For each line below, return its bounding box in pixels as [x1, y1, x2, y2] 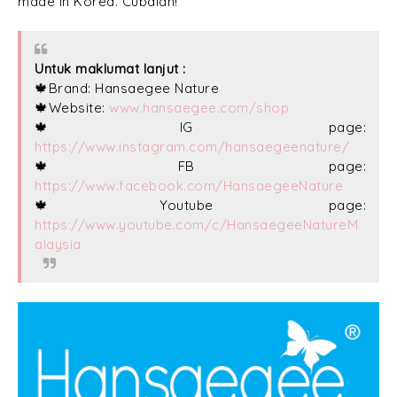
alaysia [35, 236, 82, 253]
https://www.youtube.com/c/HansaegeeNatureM [35, 216, 358, 234]
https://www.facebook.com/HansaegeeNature [35, 177, 343, 195]
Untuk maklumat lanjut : [35, 60, 186, 78]
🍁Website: [35, 99, 109, 117]
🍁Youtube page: [35, 197, 366, 214]
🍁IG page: [35, 119, 366, 136]
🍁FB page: [35, 158, 366, 175]
